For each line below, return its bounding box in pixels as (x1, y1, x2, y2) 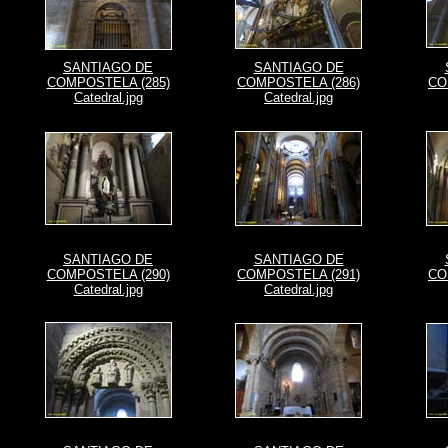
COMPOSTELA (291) (237, 267, 360, 282)
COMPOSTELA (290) (46, 267, 170, 282)
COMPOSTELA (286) (237, 75, 360, 90)
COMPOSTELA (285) (46, 75, 170, 90)
